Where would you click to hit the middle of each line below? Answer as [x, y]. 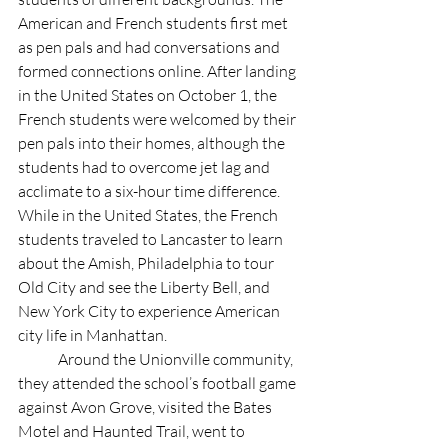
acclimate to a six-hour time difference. [152, 190]
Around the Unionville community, [38, 358]
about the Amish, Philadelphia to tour [147, 262]
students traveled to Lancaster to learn [152, 238]
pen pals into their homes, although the [153, 142]
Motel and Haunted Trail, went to [133, 430]
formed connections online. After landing [158, 70]
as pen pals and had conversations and [150, 46]
